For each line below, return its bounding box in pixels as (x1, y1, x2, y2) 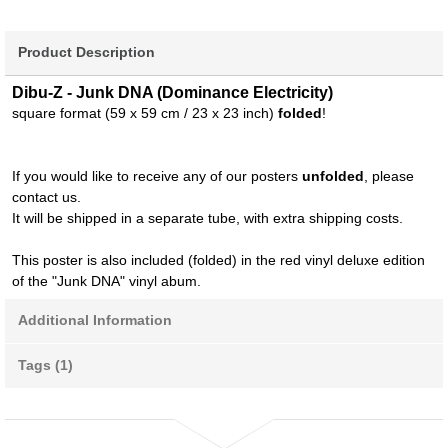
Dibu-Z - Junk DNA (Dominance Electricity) (12, 83, 333, 101)
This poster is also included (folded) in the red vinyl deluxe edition (12, 251, 425, 268)
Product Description (18, 43, 155, 60)
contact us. (12, 188, 81, 205)
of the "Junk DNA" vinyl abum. (12, 272, 201, 289)
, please (364, 167, 414, 184)
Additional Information (18, 311, 172, 328)
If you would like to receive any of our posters (12, 167, 302, 184)
